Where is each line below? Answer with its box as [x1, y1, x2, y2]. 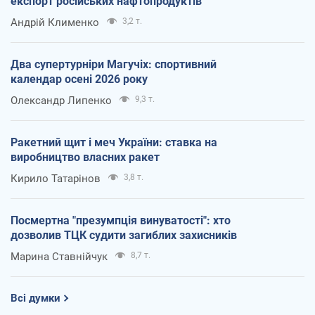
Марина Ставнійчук [11, 250, 108, 264]
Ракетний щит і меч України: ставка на [11, 136, 217, 150]
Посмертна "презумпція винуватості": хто [11, 214, 231, 228]
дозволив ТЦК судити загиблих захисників [11, 229, 237, 243]
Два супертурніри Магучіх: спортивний [11, 58, 217, 72]
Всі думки [11, 292, 60, 305]
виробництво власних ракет [11, 150, 160, 165]
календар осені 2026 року [11, 72, 148, 86]
